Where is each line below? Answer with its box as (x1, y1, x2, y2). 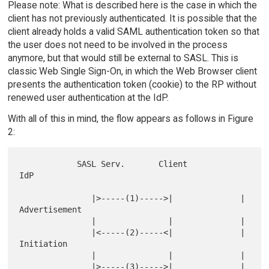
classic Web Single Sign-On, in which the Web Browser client (7, 65, 257, 77)
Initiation (19, 239, 68, 249)
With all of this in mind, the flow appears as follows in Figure (7, 113, 253, 125)
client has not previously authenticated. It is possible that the (7, 13, 257, 25)
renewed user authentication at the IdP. (7, 92, 169, 104)
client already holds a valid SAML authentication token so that (7, 26, 259, 38)
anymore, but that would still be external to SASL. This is (7, 52, 238, 64)
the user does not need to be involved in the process (7, 39, 228, 51)
